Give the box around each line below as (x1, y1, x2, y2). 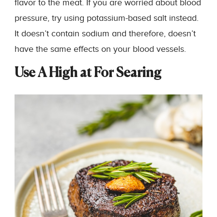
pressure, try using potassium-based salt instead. (15, 13, 199, 23)
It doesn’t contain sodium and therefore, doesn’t (15, 29, 196, 39)
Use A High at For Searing (15, 67, 161, 80)
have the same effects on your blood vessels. (15, 44, 186, 54)
